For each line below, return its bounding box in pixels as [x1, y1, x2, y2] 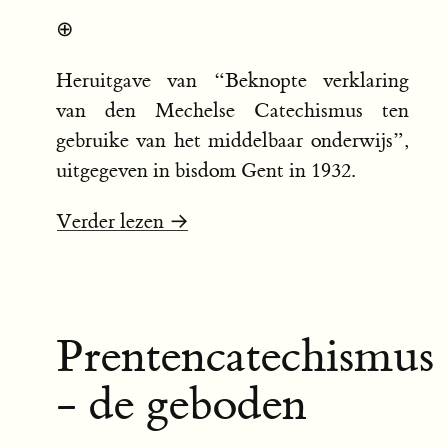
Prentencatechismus [56, 327, 434, 386]
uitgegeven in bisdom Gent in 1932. [56, 157, 355, 183]
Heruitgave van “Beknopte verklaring [56, 67, 409, 93]
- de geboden [56, 375, 307, 434]
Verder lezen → [56, 208, 189, 234]
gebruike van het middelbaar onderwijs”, [56, 127, 409, 153]
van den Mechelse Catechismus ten [56, 97, 409, 123]
